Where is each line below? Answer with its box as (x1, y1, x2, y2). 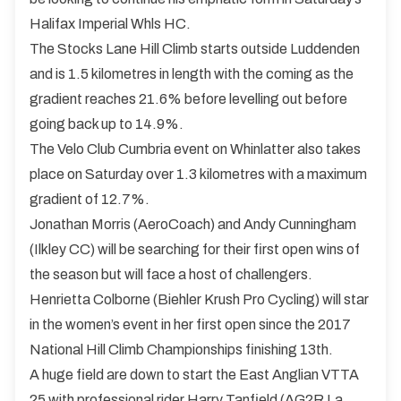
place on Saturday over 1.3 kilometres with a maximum (30, 166, 367, 182)
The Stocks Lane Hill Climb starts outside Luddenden (30, 40, 360, 56)
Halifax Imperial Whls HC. (30, 15, 191, 31)
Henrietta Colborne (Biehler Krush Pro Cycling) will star (30, 291, 369, 307)
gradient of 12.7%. (30, 191, 149, 207)
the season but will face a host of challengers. (30, 266, 312, 282)
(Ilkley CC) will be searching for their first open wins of (30, 241, 360, 257)
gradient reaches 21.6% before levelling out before (30, 90, 347, 107)
